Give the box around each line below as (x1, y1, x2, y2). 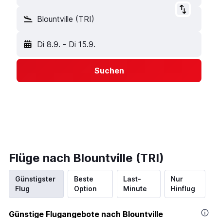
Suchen (94, 66, 124, 75)
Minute (123, 184, 147, 193)
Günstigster (15, 175, 55, 183)
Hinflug (170, 184, 195, 193)
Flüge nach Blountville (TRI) (9, 151, 164, 165)
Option (73, 184, 97, 193)
